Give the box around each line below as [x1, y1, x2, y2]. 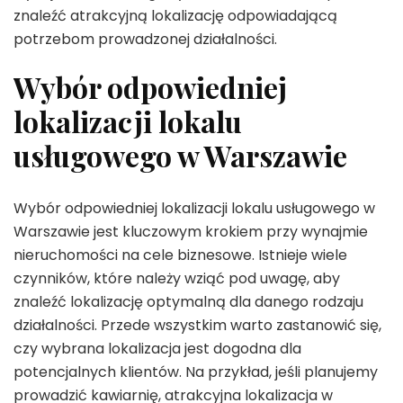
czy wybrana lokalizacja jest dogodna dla [13, 337, 301, 359]
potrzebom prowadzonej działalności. [13, 29, 277, 50]
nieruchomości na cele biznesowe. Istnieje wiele [13, 244, 347, 265]
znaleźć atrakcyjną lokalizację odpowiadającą [13, 5, 337, 27]
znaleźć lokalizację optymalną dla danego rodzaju [13, 291, 363, 312]
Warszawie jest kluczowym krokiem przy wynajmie [13, 220, 368, 242]
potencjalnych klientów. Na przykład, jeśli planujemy [13, 361, 378, 382]
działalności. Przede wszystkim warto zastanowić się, [13, 314, 381, 336]
